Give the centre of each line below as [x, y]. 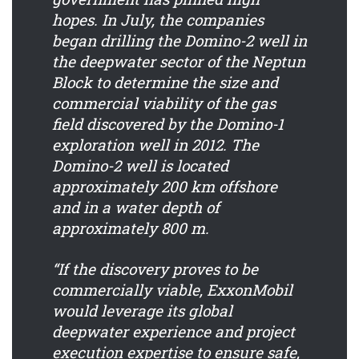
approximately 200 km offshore [165, 187]
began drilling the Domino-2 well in [179, 41]
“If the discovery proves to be [155, 269]
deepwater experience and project [173, 332]
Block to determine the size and [165, 83]
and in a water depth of [136, 208]
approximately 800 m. [131, 228]
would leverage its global [142, 311]
